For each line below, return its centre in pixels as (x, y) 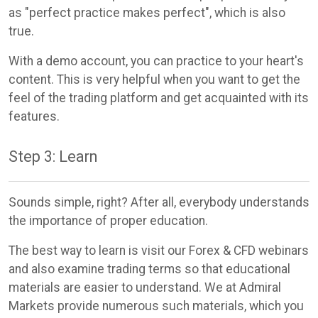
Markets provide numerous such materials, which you (156, 306)
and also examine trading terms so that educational (149, 269)
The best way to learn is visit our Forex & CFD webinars (159, 251)
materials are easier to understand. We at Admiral (145, 288)
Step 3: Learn (53, 157)
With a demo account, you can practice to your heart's (156, 61)
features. (34, 116)
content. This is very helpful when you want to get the (154, 79)
